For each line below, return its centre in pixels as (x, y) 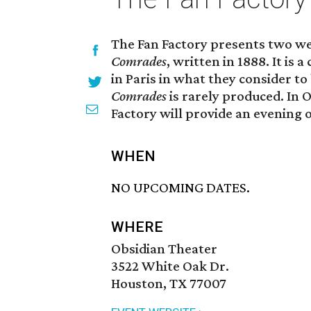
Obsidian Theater (164, 249)
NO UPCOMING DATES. (180, 188)
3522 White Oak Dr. (170, 266)
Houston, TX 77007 (169, 284)
